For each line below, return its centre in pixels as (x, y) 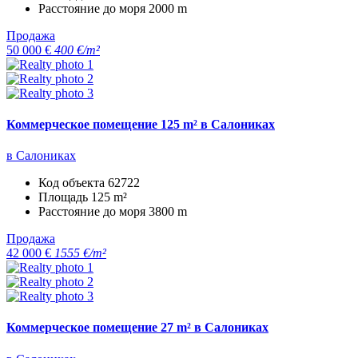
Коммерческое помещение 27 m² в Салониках (137, 328)
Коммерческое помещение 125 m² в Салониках (141, 124)
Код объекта (73, 183)
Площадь (65, 197)
